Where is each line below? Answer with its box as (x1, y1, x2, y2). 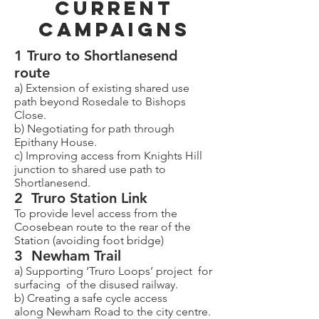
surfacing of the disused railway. (14, 278, 178, 291)
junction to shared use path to (14, 162, 166, 176)
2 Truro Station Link (14, 189, 152, 206)
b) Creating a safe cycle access (14, 291, 167, 305)
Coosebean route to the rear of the (14, 220, 191, 234)
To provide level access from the (14, 206, 177, 220)
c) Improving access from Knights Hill (14, 149, 202, 162)
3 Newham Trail (14, 247, 121, 264)
